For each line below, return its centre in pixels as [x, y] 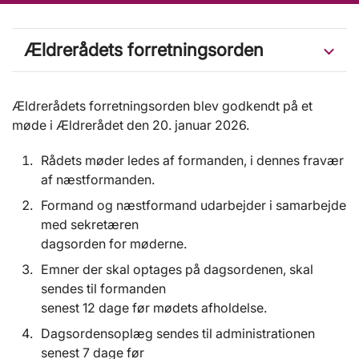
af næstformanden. [98, 180]
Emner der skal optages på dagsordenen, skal [177, 270]
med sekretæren [91, 225]
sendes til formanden [105, 289]
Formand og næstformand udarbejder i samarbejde [194, 206]
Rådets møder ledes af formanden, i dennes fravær [192, 161]
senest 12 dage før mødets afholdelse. [154, 308]
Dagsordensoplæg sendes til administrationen [178, 334]
